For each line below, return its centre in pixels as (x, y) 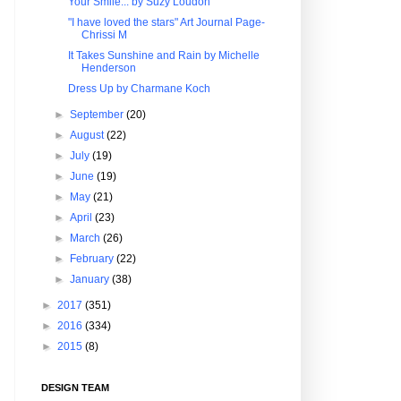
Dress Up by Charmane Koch (139, 89)
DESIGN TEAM (75, 388)
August (89, 135)
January (91, 279)
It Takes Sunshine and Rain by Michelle (163, 55)
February (94, 259)
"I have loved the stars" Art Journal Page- (166, 22)
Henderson (108, 68)
